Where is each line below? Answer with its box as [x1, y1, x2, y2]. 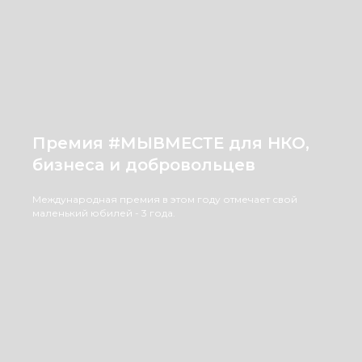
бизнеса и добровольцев [32, 155, 255, 175]
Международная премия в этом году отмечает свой [32, 193, 297, 205]
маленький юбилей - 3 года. [32, 207, 175, 219]
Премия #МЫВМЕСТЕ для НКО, [32, 133, 309, 153]
